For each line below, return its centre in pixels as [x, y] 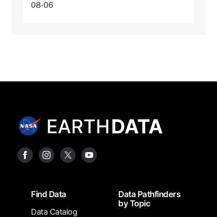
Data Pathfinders [149, 194]
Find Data [49, 194]
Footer [22, 191]
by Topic [134, 204]
